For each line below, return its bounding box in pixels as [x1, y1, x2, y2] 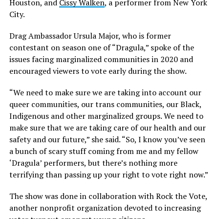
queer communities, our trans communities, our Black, [9, 99, 201, 110]
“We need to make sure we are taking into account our [9, 87, 201, 98]
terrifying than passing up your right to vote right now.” [9, 169, 208, 180]
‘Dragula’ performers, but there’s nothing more [9, 157, 177, 169]
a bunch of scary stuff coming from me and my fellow [9, 146, 198, 157]
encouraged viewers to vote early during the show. [9, 66, 187, 77]
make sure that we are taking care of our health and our [9, 122, 206, 133]
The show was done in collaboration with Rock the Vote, [9, 191, 207, 202]
